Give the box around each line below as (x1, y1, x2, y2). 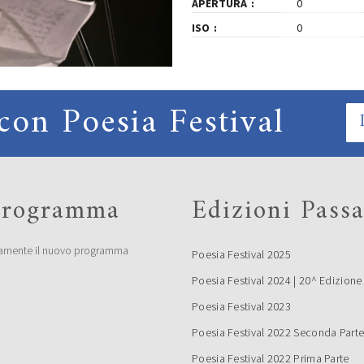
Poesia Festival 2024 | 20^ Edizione (192, 273, 362, 288)
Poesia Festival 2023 (192, 299, 291, 314)
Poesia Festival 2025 (192, 247, 291, 262)
